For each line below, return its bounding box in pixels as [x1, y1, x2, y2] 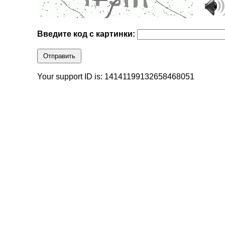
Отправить [43, 52, 76, 60]
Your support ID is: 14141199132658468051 [37, 72, 195, 81]
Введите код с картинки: [37, 30, 138, 39]
